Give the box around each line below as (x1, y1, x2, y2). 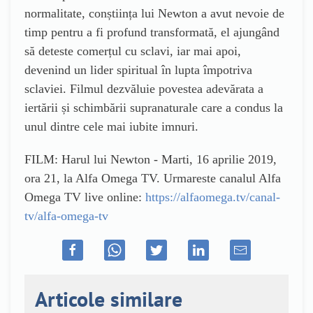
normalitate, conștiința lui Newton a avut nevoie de (24, 6, 284, 20)
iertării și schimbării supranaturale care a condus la (24, 100, 283, 115)
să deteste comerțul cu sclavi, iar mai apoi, (24, 43, 241, 58)
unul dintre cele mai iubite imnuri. (24, 119, 198, 133)
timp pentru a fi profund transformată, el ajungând (24, 24, 279, 39)
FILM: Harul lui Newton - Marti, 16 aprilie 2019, (24, 152, 277, 166)
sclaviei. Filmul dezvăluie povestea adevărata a (24, 81, 263, 96)
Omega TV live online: (24, 189, 145, 204)
